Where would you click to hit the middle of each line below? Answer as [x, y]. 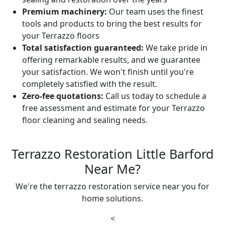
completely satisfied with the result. [90, 84]
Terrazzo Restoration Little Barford [113, 154]
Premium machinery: [65, 12]
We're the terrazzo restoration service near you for [113, 186]
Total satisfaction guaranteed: [83, 48]
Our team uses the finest [155, 12]
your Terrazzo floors [61, 36]
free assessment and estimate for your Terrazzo [114, 108]
